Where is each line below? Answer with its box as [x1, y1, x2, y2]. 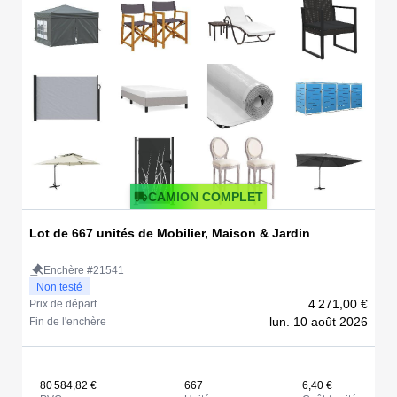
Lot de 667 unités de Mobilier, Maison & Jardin [29, 225, 310, 240]
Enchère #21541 [43, 263, 124, 276]
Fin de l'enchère [29, 315, 106, 328]
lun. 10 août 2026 [269, 314, 368, 329]
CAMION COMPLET [148, 189, 263, 204]
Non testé [36, 280, 82, 293]
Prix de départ [29, 297, 97, 310]
